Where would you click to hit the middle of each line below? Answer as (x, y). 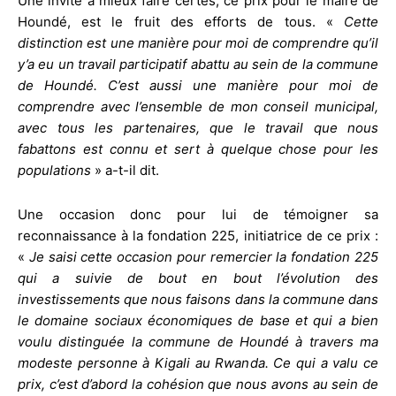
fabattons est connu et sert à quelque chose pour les (198, 149)
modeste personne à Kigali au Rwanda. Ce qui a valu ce (198, 363)
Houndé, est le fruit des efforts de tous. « (181, 22)
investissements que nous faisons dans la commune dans (198, 300)
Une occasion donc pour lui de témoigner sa (198, 215)
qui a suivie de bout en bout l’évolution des (198, 278)
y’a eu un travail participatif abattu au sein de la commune (198, 65)
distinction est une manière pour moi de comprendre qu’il (198, 43)
